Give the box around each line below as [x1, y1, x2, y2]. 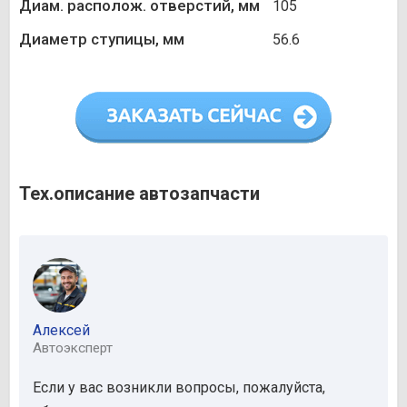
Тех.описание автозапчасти [19, 182, 260, 204]
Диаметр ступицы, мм [19, 29, 184, 48]
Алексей [33, 321, 90, 339]
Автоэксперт [33, 339, 113, 356]
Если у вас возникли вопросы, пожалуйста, [33, 378, 325, 396]
